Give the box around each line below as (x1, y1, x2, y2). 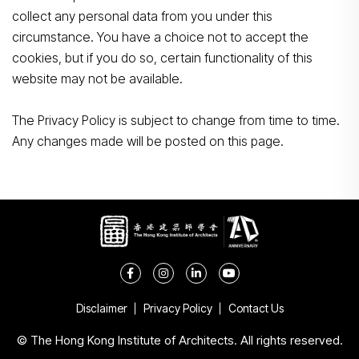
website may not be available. (12, 71, 183, 87)
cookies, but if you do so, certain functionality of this (12, 50, 313, 66)
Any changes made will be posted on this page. (12, 133, 284, 149)
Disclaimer (75, 301, 127, 315)
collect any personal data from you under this (12, 8, 272, 24)
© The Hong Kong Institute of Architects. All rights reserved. (16, 333, 343, 348)
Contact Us (228, 301, 284, 315)
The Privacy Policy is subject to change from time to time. (12, 112, 340, 128)
